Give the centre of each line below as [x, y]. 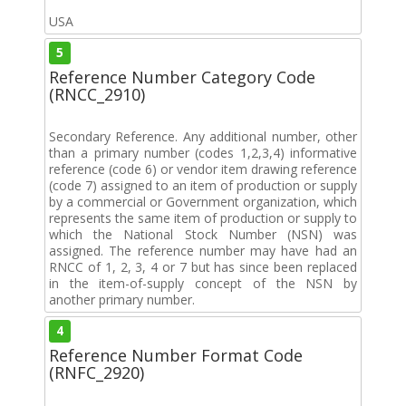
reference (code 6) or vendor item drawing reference [203, 169]
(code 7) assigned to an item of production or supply [203, 185]
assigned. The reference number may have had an [203, 250]
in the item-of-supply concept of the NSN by [203, 283]
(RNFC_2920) [97, 372]
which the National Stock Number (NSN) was [203, 234]
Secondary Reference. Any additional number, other [203, 136]
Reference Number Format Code [176, 355]
